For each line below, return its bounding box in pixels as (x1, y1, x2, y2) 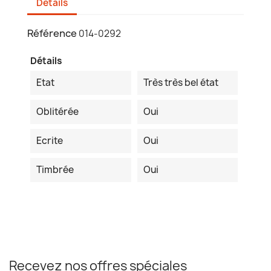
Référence (27, 27, 77, 41)
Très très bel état (143, 76, 218, 90)
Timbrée (36, 163, 74, 177)
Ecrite (36, 134, 63, 148)
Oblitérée (36, 105, 79, 119)
